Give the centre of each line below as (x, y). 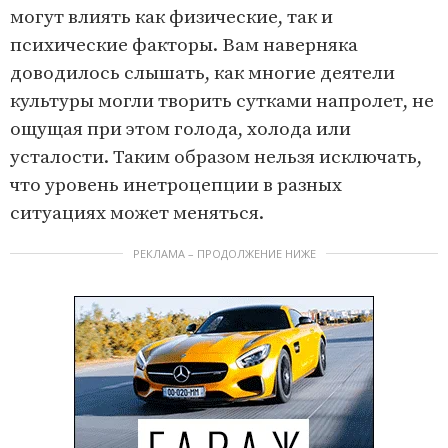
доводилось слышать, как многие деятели (202, 73)
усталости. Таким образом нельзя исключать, (216, 157)
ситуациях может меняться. (137, 213)
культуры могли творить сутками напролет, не (222, 101)
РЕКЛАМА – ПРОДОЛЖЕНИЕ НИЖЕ (224, 253)
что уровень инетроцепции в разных (176, 185)
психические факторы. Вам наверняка (184, 45)
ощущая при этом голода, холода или (180, 129)
